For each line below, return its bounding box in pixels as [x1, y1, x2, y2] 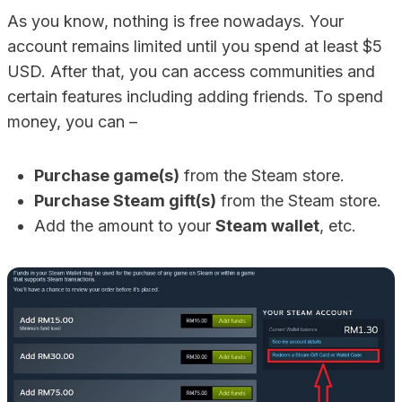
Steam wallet [215, 216, 319, 235]
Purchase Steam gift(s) [34, 191, 216, 210]
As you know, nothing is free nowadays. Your [7, 12, 344, 31]
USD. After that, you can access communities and [7, 62, 375, 81]
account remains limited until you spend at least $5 [7, 37, 382, 56]
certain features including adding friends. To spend [7, 87, 383, 106]
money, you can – [7, 112, 137, 131]
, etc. [319, 216, 356, 235]
